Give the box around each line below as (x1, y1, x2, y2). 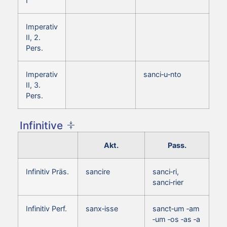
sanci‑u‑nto (143, 69, 181, 79)
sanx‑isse (86, 204, 118, 213)
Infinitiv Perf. (26, 204, 67, 213)
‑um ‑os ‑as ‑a (153, 214, 200, 223)
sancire (86, 167, 110, 176)
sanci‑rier (153, 177, 183, 186)
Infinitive (20, 119, 63, 132)
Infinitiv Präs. (26, 167, 69, 176)
